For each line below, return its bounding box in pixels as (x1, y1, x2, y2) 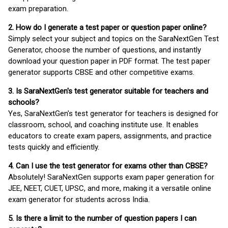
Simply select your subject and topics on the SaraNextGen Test (8, 34, 219, 43)
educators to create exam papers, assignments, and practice (8, 131, 212, 140)
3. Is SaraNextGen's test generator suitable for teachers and (8, 87, 208, 96)
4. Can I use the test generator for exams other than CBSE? (8, 161, 208, 170)
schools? (8, 98, 39, 107)
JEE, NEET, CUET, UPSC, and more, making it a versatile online (8, 184, 211, 193)
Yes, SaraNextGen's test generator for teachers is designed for (8, 109, 218, 118)
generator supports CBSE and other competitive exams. (8, 68, 194, 77)
